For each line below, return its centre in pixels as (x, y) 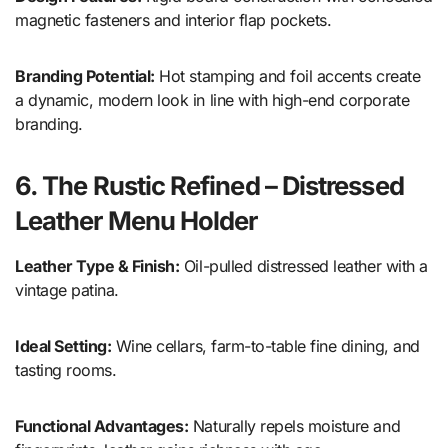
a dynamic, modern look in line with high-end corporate (212, 100)
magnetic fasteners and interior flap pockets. (173, 20)
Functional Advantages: (102, 426)
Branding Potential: (85, 76)
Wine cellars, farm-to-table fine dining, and (265, 346)
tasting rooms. (66, 370)
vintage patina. (67, 290)
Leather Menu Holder (136, 221)
